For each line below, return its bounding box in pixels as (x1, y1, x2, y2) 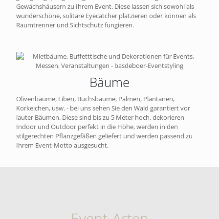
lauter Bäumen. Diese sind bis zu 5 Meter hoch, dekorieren (16, 113, 184, 122)
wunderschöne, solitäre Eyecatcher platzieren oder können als (16, 11, 196, 21)
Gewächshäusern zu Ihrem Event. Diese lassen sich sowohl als (16, 2, 194, 11)
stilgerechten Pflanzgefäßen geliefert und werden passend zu (16, 131, 193, 141)
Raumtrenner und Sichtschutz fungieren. (16, 21, 134, 30)
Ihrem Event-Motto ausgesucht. (16, 141, 109, 150)
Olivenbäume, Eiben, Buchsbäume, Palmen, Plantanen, (16, 94, 175, 104)
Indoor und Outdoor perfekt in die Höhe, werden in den (16, 122, 178, 131)
